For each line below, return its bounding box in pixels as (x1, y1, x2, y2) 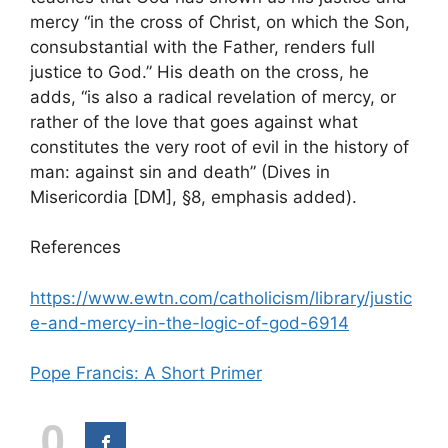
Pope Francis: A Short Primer (30, 363, 262, 384)
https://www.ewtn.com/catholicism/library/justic (30, 287, 412, 308)
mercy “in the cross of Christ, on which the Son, (30, 11, 410, 32)
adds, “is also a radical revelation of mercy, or (30, 86, 396, 107)
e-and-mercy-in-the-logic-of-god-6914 (30, 312, 349, 333)
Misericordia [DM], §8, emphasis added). (30, 186, 357, 207)
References (30, 237, 121, 258)
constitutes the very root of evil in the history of (30, 136, 409, 157)
